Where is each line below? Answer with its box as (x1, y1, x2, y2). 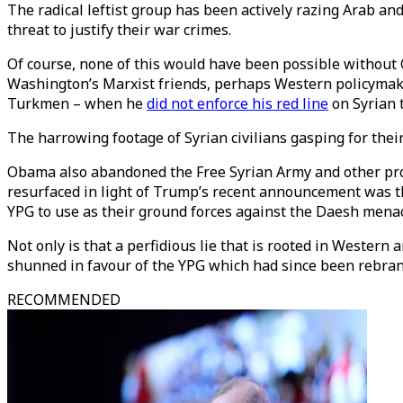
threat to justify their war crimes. (7, 20, 231, 40)
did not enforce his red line (147, 94, 328, 113)
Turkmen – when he (7, 94, 147, 113)
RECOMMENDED (7, 290, 121, 309)
